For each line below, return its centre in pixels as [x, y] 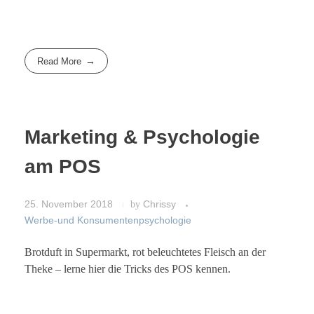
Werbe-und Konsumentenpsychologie [108, 220]
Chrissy [161, 204]
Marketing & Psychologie [142, 137]
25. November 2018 [69, 204]
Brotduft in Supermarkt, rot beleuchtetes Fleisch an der [145, 252]
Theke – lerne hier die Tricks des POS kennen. [128, 269]
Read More [60, 61]
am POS [63, 167]
